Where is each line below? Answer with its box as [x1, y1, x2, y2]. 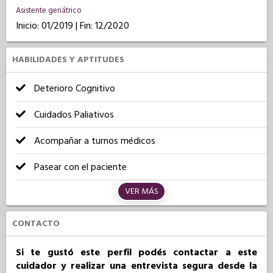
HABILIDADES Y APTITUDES [12, 54, 124, 66]
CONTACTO [12, 218, 60, 230]
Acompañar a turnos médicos [32, 134, 155, 147]
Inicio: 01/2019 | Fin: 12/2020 [16, 19, 129, 32]
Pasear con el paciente [32, 160, 127, 174]
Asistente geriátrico [16, 5, 82, 16]
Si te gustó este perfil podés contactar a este [16, 246, 257, 259]
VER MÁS [124, 185, 158, 197]
